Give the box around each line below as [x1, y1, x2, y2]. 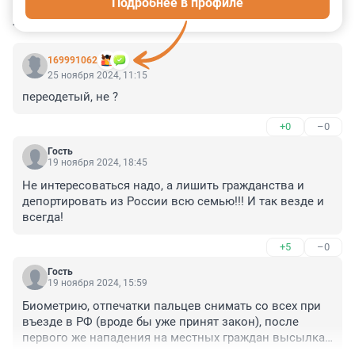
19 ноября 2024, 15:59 [48, 277, 147, 289]
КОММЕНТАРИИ [13, 11, 134, 30]
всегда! [22, 210, 63, 225]
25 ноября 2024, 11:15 [48, 70, 147, 82]
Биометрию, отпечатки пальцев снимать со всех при [22, 299, 321, 314]
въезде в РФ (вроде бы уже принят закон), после [22, 315, 299, 330]
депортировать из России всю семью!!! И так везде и [22, 194, 324, 209]
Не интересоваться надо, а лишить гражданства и [22, 178, 304, 193]
